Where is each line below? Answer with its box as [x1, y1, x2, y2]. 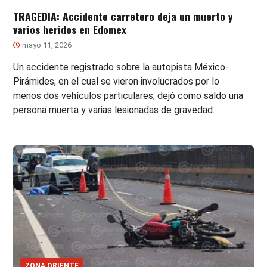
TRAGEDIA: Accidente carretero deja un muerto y [13, 8, 234, 24]
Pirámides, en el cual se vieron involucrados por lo [13, 75, 220, 87]
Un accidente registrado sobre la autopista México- [13, 61, 229, 73]
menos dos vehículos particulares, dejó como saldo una [13, 89, 244, 101]
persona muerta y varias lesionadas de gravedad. [13, 104, 215, 116]
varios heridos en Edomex [13, 21, 127, 37]
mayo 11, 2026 [20, 40, 72, 49]
